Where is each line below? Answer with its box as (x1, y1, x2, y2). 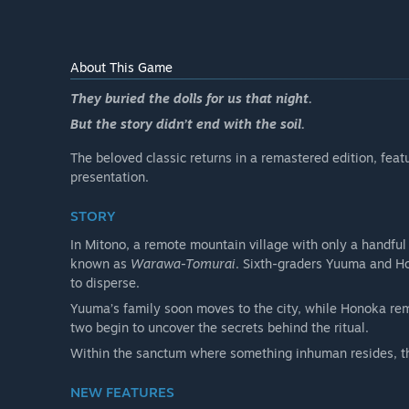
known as (70, 256, 131, 272)
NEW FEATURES (70, 383, 174, 402)
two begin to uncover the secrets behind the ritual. (70, 320, 369, 336)
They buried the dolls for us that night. (70, 90, 312, 107)
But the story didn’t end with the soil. (70, 116, 305, 132)
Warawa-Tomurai (131, 256, 236, 272)
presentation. (70, 169, 149, 185)
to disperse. (70, 275, 140, 291)
